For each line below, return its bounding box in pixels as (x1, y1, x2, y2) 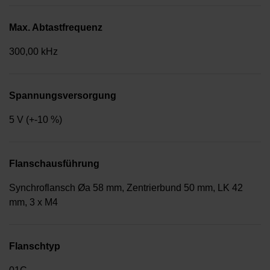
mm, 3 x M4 (9, 197, 58, 208)
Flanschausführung (9, 159, 99, 169)
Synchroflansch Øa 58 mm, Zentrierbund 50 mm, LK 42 (9, 183, 243, 193)
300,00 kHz (9, 46, 58, 57)
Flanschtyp (9, 241, 60, 252)
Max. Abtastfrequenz (9, 22, 102, 33)
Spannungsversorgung (9, 90, 116, 101)
